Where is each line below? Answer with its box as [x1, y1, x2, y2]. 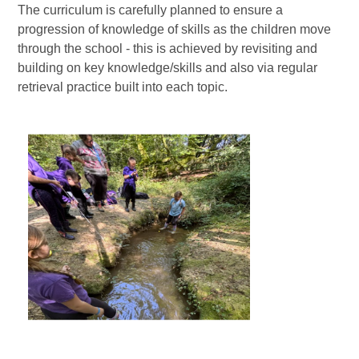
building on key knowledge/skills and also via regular [18, 60, 318, 75]
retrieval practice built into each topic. [18, 79, 235, 94]
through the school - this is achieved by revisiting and [18, 41, 318, 55]
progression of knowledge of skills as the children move [18, 22, 332, 36]
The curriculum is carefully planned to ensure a [18, 2, 284, 17]
